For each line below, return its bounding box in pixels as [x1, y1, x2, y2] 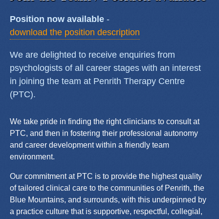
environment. [10, 152, 55, 161]
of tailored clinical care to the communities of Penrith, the [10, 183, 204, 192]
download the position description [10, 27, 140, 37]
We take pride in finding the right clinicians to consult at [10, 117, 199, 126]
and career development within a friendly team [10, 140, 169, 149]
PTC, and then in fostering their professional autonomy [10, 129, 198, 137]
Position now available [10, 14, 104, 24]
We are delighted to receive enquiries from [10, 49, 175, 60]
